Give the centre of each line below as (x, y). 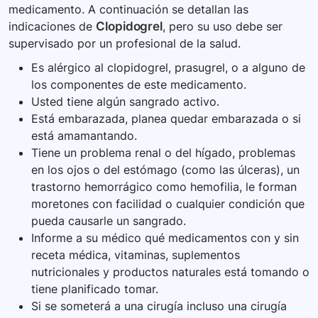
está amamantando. (84, 136)
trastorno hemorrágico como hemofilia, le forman (164, 187)
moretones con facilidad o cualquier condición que (168, 204)
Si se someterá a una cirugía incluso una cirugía (159, 306)
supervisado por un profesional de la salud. (125, 44)
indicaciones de (52, 27)
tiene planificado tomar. (95, 289)
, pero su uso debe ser (223, 27)
